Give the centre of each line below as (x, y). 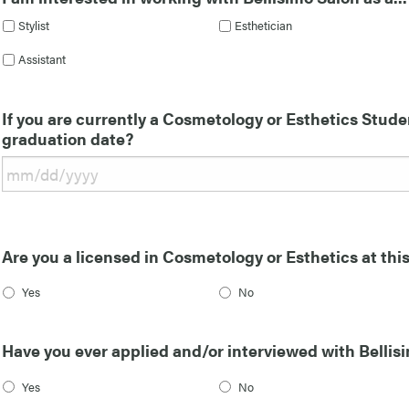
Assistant (42, 59)
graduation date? (68, 138)
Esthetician (264, 25)
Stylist (34, 25)
